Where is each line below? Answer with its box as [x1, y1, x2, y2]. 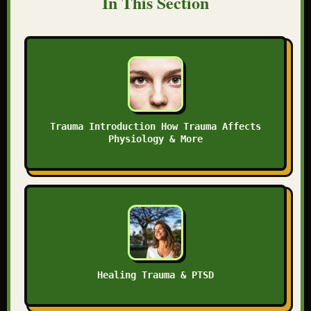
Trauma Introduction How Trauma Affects [50, 120, 261, 132]
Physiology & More [108, 133, 203, 144]
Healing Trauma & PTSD [97, 269, 214, 280]
